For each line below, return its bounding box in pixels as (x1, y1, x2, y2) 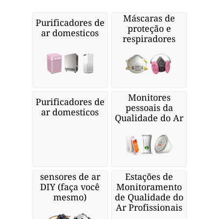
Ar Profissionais (116, 201, 182, 214)
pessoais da (125, 102, 173, 114)
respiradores (123, 33, 175, 45)
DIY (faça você (40, 181, 100, 193)
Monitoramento (116, 181, 182, 193)
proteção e (127, 22, 171, 35)
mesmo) (53, 191, 87, 203)
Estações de (125, 171, 173, 183)
